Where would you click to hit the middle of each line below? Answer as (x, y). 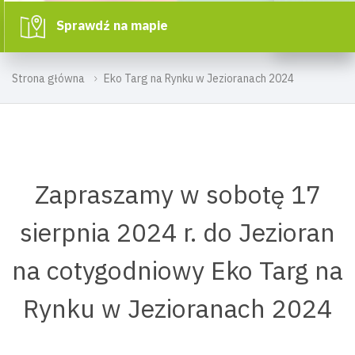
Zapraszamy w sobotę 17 (177, 194)
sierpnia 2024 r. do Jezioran (177, 232)
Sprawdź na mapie (111, 25)
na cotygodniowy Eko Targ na (177, 270)
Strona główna (48, 78)
